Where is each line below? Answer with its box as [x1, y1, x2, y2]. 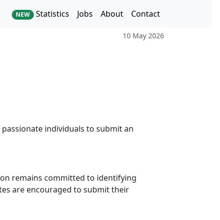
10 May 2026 [123, 31, 164, 41]
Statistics [34, 8, 69, 19]
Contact [131, 8, 160, 19]
